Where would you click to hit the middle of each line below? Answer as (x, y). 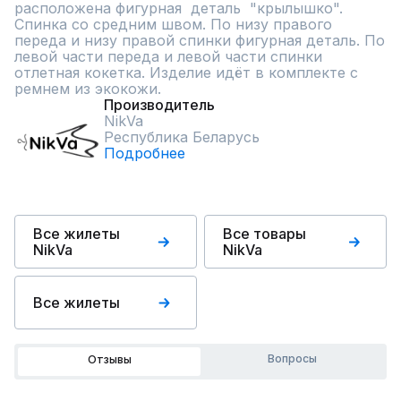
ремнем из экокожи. (88, 89)
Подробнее (145, 153)
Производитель (159, 105)
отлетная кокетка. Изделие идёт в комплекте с (186, 73)
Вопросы (292, 358)
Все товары (264, 234)
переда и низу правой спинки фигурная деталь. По (200, 40)
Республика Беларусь (182, 137)
